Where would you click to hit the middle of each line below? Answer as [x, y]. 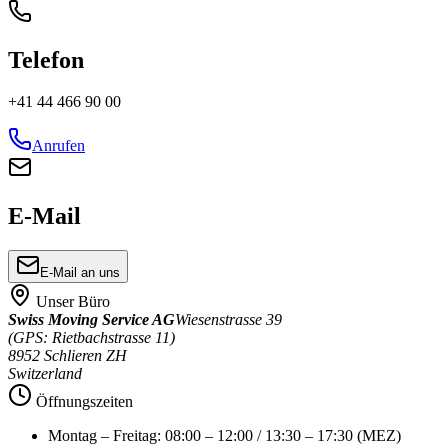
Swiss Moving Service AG [91, 320]
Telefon [46, 59]
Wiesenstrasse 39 [228, 320]
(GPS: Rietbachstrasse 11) [91, 338]
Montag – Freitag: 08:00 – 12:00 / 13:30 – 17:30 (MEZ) [224, 436]
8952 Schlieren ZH [67, 356]
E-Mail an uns [80, 273]
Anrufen [58, 146]
